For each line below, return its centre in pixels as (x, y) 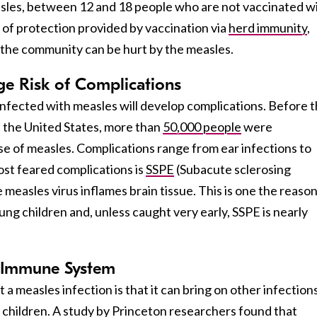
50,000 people (202, 126)
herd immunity (268, 27)
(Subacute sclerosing (232, 169)
